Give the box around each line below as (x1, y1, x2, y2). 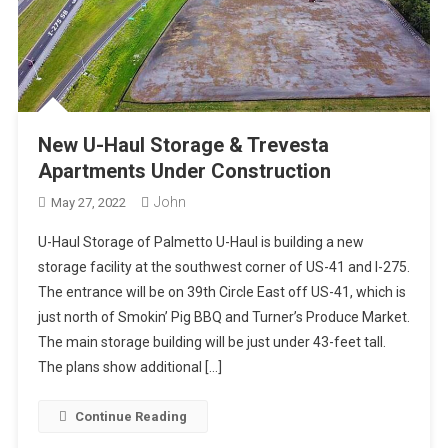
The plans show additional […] (37, 359, 222, 376)
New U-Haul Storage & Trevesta (37, 133, 329, 158)
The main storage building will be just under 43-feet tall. (37, 334, 386, 351)
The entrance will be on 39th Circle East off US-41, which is (37, 284, 406, 301)
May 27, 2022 (50, 195, 126, 211)
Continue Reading (74, 409, 187, 425)
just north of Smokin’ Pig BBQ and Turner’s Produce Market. (37, 309, 410, 326)
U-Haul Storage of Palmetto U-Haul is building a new (37, 234, 364, 251)
